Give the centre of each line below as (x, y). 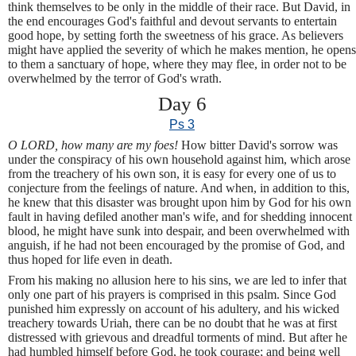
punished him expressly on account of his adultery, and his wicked (174, 308)
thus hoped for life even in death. (90, 259)
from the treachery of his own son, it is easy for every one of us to (172, 173)
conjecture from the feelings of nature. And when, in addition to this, (179, 188)
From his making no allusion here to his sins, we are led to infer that (177, 280)
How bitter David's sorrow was (259, 145)
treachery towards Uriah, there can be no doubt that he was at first (172, 323)
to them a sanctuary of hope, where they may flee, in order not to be (177, 64)
